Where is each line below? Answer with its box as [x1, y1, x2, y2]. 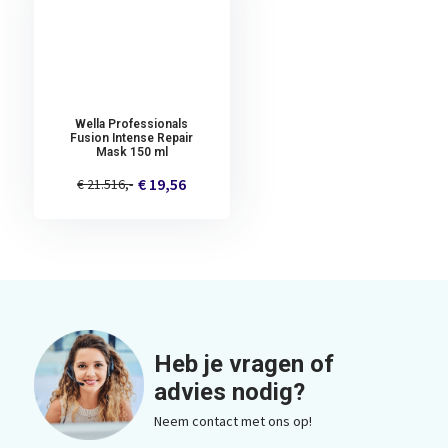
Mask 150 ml [95, 144, 168, 159]
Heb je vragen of [153, 349, 334, 378]
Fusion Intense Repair [70, 130, 194, 145]
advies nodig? [153, 377, 305, 406]
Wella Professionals [75, 116, 189, 131]
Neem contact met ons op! [153, 411, 312, 430]
